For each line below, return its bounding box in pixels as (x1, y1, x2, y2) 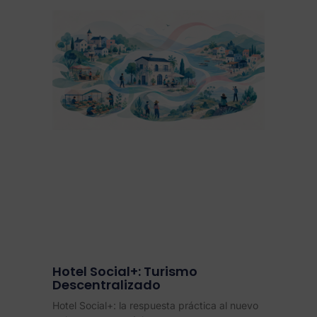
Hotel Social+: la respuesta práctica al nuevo (52, 299, 258, 311)
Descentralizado (52, 275, 161, 294)
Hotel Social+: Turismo (52, 262, 197, 280)
